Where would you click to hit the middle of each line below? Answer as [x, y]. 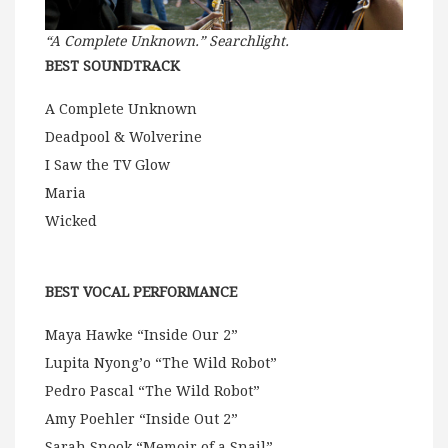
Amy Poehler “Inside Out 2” [141, 419]
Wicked [71, 221]
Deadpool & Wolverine [123, 137]
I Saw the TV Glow [107, 165]
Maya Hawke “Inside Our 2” [141, 335]
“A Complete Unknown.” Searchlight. [167, 41]
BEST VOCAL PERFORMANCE [141, 292]
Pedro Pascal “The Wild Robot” [152, 391]
